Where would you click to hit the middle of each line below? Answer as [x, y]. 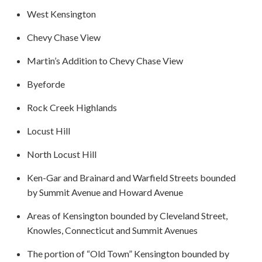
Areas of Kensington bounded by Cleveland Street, [127, 216]
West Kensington [61, 14]
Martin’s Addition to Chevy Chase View [105, 61]
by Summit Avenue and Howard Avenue [105, 192]
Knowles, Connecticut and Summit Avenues [112, 230]
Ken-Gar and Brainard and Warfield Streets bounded [131, 177]
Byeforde [46, 84]
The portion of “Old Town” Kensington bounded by [128, 254]
